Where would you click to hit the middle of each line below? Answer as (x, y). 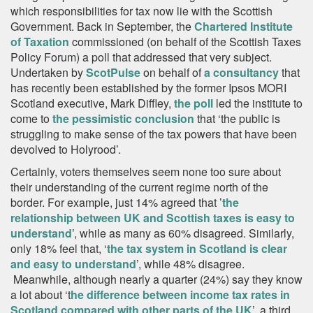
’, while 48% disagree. (190, 264)
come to (31, 118)
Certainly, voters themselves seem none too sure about (146, 172)
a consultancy (241, 72)
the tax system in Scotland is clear (197, 248)
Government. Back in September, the (102, 26)
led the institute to (258, 103)
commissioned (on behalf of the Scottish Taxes (185, 42)
